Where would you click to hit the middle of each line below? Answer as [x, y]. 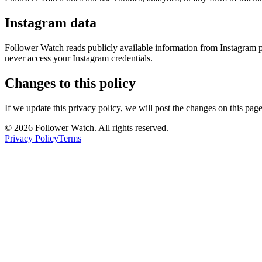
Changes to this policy [70, 83]
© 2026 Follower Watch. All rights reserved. [87, 127]
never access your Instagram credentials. [79, 58]
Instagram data [51, 23]
